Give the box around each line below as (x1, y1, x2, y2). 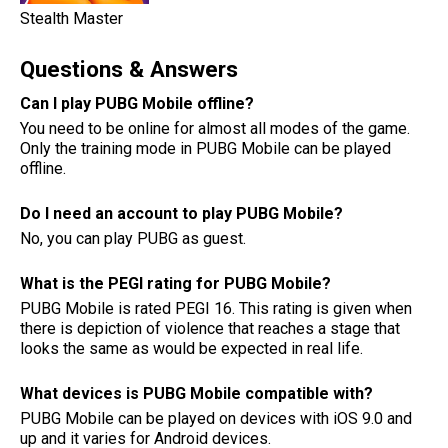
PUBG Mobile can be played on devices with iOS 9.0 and (20, 408, 412, 428)
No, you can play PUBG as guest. (20, 228, 246, 248)
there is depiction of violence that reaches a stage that (20, 318, 400, 338)
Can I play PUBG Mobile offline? (20, 93, 254, 113)
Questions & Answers (20, 55, 238, 82)
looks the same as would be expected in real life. (20, 338, 363, 358)
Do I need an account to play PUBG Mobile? (20, 203, 343, 223)
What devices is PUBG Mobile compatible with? (20, 383, 373, 403)
